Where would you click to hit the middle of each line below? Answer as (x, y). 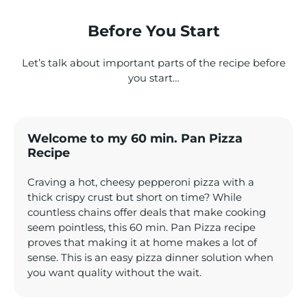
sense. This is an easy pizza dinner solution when (150, 258)
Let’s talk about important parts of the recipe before (153, 63)
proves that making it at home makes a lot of (142, 243)
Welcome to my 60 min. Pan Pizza (135, 138)
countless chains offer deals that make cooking (147, 213)
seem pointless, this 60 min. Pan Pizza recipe (142, 228)
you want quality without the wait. (114, 273)
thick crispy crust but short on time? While (135, 198)
